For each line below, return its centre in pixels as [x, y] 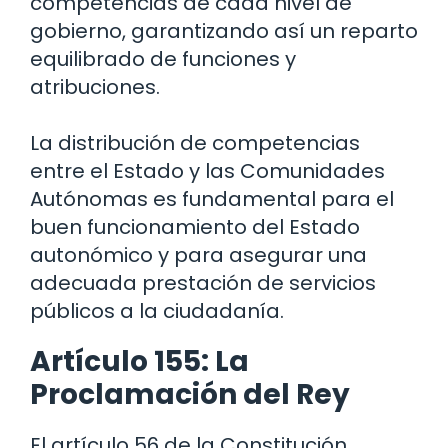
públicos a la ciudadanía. [157, 311]
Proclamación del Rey [190, 395]
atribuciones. [95, 87]
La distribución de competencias [195, 143]
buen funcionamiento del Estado [195, 227]
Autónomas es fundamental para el [212, 199]
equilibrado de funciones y [163, 59]
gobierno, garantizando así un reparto [224, 31]
